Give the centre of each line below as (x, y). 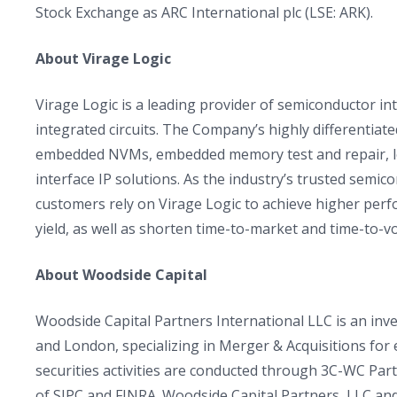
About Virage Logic (103, 58)
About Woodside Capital (121, 275)
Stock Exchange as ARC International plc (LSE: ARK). (204, 12)
